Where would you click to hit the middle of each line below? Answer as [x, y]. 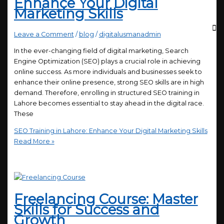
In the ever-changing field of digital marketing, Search [101, 51]
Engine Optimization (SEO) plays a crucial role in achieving [107, 61]
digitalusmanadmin [130, 34]
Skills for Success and [86, 209]
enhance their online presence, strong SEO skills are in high [109, 82]
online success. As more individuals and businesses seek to [108, 72]
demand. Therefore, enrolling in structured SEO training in [106, 93]
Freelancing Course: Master [106, 199]
